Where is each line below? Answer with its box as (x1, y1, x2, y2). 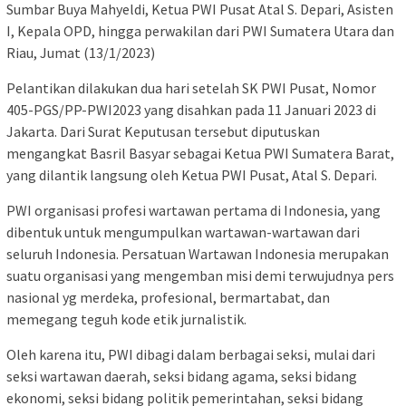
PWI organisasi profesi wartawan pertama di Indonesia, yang (6, 201, 381, 220)
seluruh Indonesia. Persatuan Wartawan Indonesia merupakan (6, 245, 389, 264)
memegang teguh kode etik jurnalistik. (6, 310, 246, 329)
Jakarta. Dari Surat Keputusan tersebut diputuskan (6, 122, 320, 141)
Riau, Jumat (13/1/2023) (6, 43, 155, 63)
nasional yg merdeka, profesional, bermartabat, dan (6, 288, 330, 307)
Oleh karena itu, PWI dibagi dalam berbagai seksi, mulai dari (6, 345, 375, 364)
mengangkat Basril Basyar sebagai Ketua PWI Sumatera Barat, (6, 144, 394, 163)
